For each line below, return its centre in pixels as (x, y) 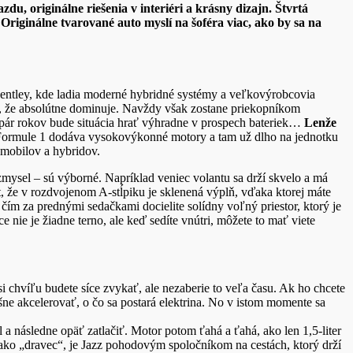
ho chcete (321, 288)
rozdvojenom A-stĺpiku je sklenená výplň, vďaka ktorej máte (181, 192)
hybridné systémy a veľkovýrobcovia (223, 95)
